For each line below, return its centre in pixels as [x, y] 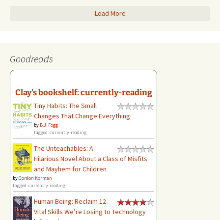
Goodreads [31, 58]
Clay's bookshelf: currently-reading [83, 92]
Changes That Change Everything [82, 116]
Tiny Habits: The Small [65, 105]
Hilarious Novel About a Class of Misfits [91, 158]
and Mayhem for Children [70, 169]
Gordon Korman [35, 178]
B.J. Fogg [49, 125]
